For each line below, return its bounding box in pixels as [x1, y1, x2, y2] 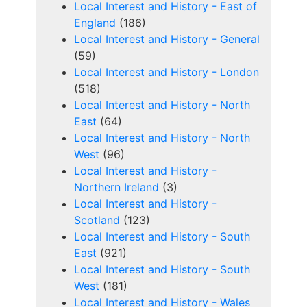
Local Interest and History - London [74, 65, 259, 79]
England [74, 16, 116, 30]
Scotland [74, 213, 120, 228]
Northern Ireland [74, 180, 159, 195]
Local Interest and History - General [74, 32, 260, 47]
